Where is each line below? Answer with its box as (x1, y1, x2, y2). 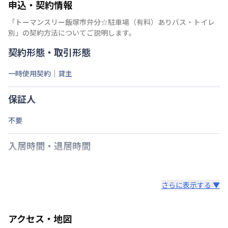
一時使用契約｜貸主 (8, 68, 72, 78)
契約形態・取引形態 (8, 45, 91, 59)
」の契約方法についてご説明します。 (15, 27, 136, 38)
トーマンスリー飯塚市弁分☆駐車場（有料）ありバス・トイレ (15, 16, 215, 27)
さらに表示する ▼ (161, 179, 220, 190)
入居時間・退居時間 (8, 138, 91, 152)
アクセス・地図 (8, 211, 72, 225)
